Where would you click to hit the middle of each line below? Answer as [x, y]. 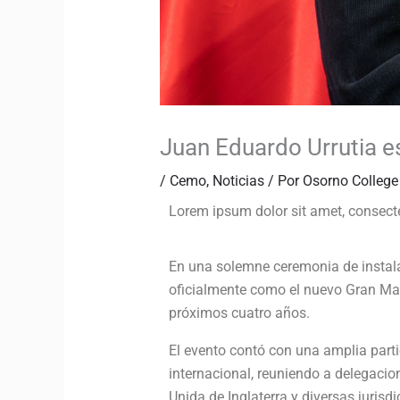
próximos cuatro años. [239, 313]
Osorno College [350, 181]
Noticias [238, 181]
